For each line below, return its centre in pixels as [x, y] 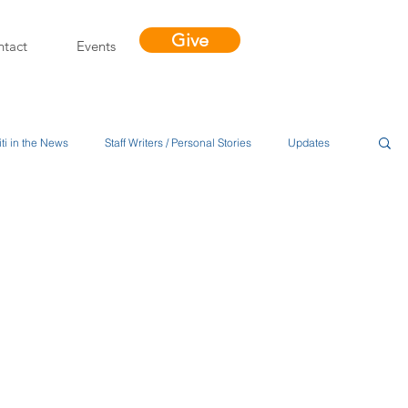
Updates [309, 142]
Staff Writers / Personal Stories [178, 142]
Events [96, 46]
